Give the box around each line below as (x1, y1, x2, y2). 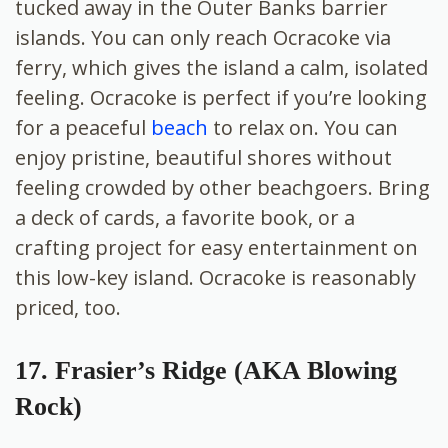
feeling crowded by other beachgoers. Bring (15, 174, 430, 202)
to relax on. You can (208, 114, 398, 142)
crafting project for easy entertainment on (15, 234, 418, 262)
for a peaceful (15, 114, 146, 142)
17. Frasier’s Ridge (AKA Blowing (15, 356, 397, 386)
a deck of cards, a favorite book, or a (15, 204, 355, 232)
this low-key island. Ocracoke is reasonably (15, 264, 416, 292)
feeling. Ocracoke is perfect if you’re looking (15, 84, 427, 112)
